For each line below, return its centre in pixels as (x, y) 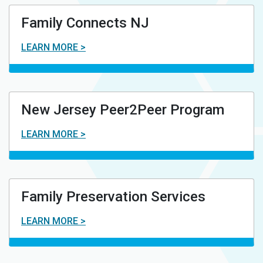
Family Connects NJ (85, 23)
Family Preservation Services (113, 196)
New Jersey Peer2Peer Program (123, 109)
